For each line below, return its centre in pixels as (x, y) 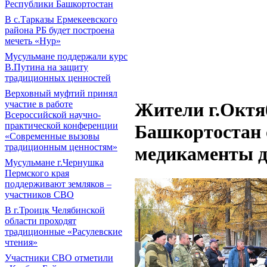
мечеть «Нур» (33, 41)
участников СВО (39, 195)
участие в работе (39, 104)
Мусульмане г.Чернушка (54, 162)
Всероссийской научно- (53, 115)
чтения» (21, 242)
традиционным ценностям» (61, 147)
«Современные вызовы (52, 136)
